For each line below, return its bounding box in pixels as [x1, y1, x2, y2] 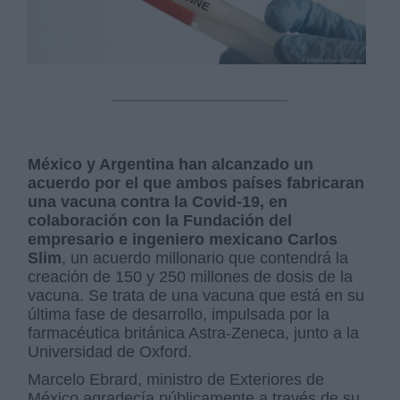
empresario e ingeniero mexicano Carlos [28, 230, 338, 249]
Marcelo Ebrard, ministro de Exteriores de [28, 371, 325, 389]
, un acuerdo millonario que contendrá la [62, 249, 349, 268]
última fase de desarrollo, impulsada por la [28, 305, 330, 324]
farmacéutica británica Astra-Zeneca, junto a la [28, 324, 360, 343]
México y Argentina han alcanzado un [28, 155, 314, 174]
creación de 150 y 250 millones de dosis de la [28, 268, 354, 287]
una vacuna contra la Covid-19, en [28, 193, 288, 212]
